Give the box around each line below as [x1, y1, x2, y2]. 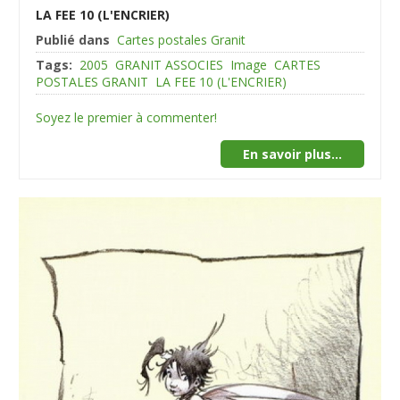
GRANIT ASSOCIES [115, 56, 224, 74]
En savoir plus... [242, 146, 342, 163]
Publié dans [36, 31, 111, 49]
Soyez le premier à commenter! [36, 109, 218, 127]
